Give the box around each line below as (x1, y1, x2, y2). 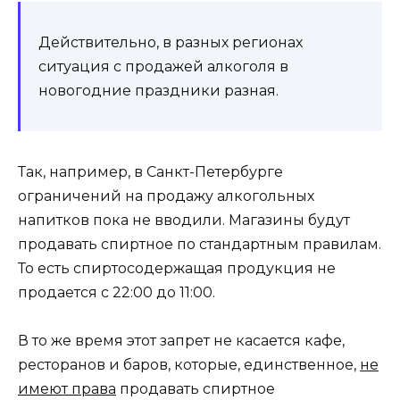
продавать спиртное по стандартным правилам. (18, 235, 381, 253)
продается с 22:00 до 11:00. (18, 283, 215, 301)
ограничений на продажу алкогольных (18, 187, 314, 204)
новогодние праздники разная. (38, 81, 279, 99)
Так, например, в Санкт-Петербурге (18, 162, 283, 180)
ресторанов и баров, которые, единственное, (18, 355, 360, 373)
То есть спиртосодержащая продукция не (18, 259, 336, 277)
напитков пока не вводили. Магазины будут (18, 211, 350, 229)
